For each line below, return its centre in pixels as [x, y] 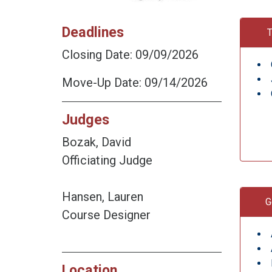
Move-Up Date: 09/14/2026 [135, 82]
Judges [86, 119]
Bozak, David [97, 142]
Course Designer [106, 215]
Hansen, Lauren [103, 196]
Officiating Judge [107, 160]
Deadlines [93, 32]
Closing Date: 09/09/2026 [130, 54]
